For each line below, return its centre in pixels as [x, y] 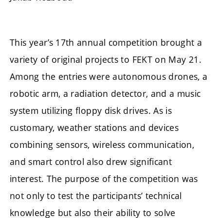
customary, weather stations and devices [94, 127]
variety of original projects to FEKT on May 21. [106, 59]
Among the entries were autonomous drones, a [109, 76]
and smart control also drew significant [91, 161]
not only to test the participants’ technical [96, 195]
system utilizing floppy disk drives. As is [91, 110]
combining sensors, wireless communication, [102, 144]
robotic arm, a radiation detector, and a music [105, 93]
